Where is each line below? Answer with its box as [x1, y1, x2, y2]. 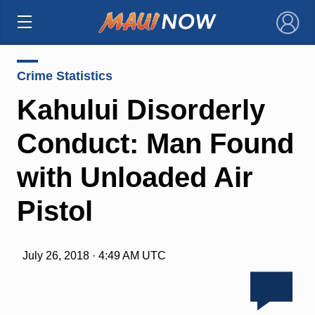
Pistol [16, 195, 93, 226]
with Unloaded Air [16, 161, 253, 193]
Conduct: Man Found [16, 127, 294, 159]
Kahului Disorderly [16, 94, 265, 125]
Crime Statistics [16, 68, 112, 83]
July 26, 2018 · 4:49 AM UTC [22, 249, 166, 262]
